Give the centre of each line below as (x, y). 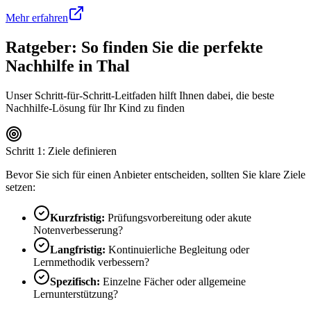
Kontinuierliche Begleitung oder (177, 249)
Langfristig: (78, 249)
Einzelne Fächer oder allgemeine (173, 281)
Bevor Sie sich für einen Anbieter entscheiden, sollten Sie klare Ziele (155, 174)
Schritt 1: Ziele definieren (61, 151)
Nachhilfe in (51, 66)
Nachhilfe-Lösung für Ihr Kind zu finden (95, 108)
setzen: (20, 187)
